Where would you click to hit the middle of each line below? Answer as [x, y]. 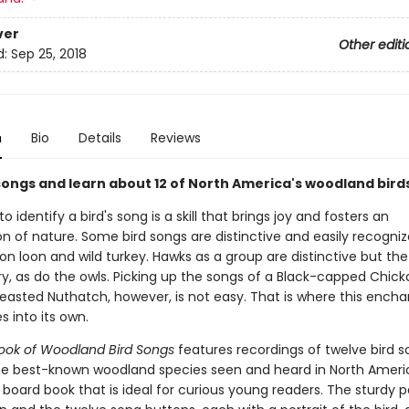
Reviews [175, 138]
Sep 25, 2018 [48, 54]
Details [100, 138]
